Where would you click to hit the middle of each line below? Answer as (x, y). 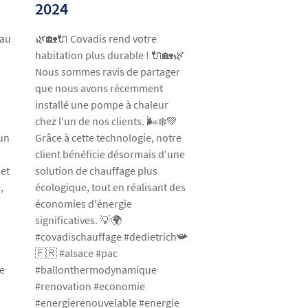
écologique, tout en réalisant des (111, 187)
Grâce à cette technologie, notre (109, 137)
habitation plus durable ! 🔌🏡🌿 (110, 55)
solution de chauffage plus (97, 170)
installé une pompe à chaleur (102, 104)
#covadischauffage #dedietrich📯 (112, 236)
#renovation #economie (90, 286)
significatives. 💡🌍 (79, 220)
